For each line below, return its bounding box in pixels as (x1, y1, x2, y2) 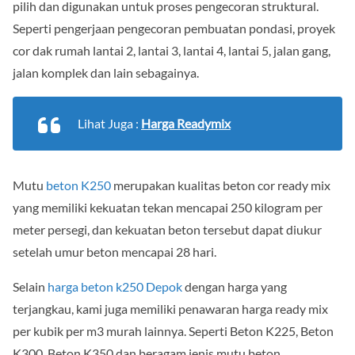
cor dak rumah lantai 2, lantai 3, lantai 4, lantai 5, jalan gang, (13, 42, 330, 58)
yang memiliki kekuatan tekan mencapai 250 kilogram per (13, 199, 323, 215)
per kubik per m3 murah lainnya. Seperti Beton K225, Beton (13, 323, 334, 338)
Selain (13, 278, 48, 294)
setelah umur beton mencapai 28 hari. (13, 243, 216, 259)
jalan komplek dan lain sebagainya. (13, 64, 199, 80)
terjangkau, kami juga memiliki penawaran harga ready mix (13, 300, 328, 316)
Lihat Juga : (78, 115, 141, 131)
